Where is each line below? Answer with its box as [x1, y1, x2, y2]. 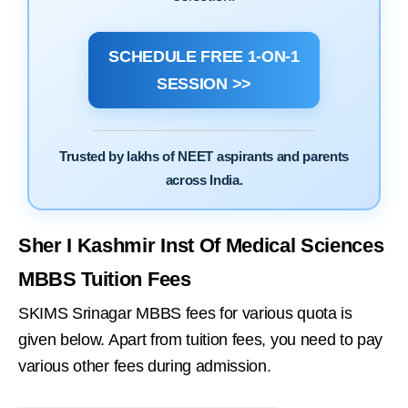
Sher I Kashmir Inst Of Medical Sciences [18, 233, 384, 257]
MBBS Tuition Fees [18, 267, 191, 291]
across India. [165, 172, 243, 189]
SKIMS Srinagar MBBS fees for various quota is [18, 303, 352, 322]
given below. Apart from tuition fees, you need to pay [18, 330, 383, 349]
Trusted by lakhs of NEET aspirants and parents [58, 148, 350, 165]
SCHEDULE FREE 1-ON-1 [108, 47, 300, 66]
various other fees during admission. [18, 356, 271, 375]
